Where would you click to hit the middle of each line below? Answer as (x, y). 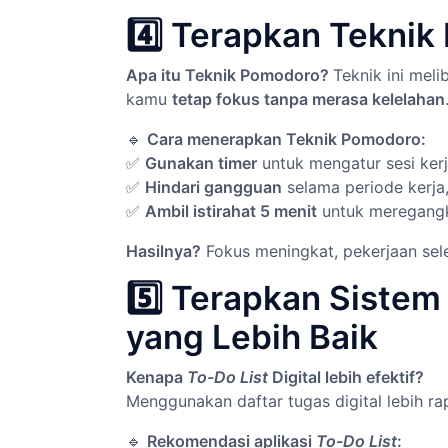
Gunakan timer (201, 163)
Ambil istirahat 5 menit (231, 211)
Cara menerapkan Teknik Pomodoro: (286, 139)
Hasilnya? (163, 251)
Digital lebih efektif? (348, 377)
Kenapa (154, 377)
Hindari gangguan (213, 187)
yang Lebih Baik (252, 337)
